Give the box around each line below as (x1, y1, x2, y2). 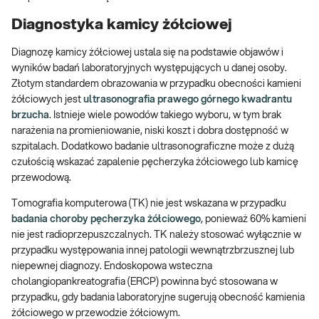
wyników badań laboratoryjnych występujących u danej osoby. (11, 63, 287, 74)
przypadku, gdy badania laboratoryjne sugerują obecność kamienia (11, 293, 305, 303)
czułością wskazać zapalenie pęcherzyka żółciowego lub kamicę (11, 157, 298, 168)
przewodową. (11, 173, 73, 184)
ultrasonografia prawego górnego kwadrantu (83, 95, 292, 105)
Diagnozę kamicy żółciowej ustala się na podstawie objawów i (11, 48, 283, 58)
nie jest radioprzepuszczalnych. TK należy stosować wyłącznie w (11, 230, 301, 241)
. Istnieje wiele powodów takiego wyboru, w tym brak (49, 110, 281, 121)
